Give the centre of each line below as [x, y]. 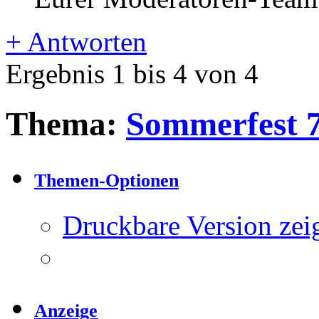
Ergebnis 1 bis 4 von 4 [132, 74]
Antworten [84, 42]
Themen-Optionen [106, 181]
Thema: [66, 124]
